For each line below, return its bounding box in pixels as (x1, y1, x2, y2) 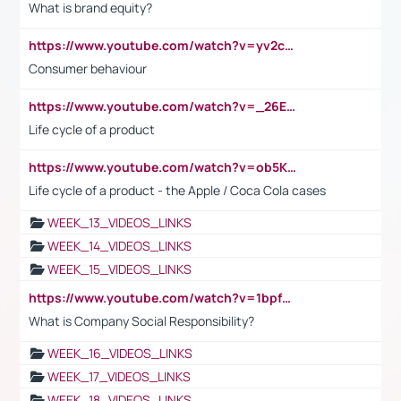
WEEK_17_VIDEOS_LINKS (47, 367, 191, 385)
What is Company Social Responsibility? (29, 311, 254, 329)
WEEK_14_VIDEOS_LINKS (47, 236, 192, 254)
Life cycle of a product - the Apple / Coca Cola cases (29, 181, 326, 199)
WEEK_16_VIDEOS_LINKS (47, 344, 192, 362)
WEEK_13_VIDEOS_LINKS (47, 213, 192, 231)
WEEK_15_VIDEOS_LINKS (47, 260, 192, 277)
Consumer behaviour (29, 59, 147, 77)
